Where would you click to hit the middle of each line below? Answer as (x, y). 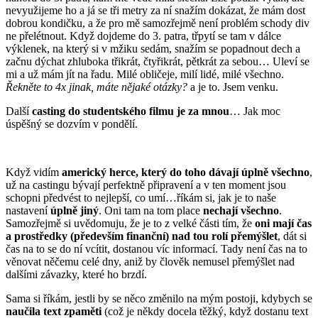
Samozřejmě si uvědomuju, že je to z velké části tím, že (130, 223)
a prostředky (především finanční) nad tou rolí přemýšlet (142, 236)
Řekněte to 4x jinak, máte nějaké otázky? (97, 87)
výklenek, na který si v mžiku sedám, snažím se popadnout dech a (153, 48)
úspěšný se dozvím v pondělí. (72, 124)
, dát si (292, 236)
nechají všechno (241, 210)
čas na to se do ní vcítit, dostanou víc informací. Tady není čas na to (157, 248)
